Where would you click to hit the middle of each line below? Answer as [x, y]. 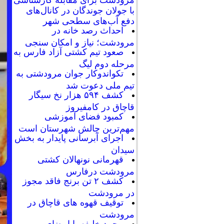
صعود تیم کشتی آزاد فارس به [68, 52]
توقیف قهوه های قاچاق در [75, 202]
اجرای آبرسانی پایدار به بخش [69, 138]
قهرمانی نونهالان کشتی [80, 159]
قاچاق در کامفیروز [100, 106]
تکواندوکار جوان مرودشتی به [70, 73]
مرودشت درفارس [100, 171]
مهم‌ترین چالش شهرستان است [76, 128]
